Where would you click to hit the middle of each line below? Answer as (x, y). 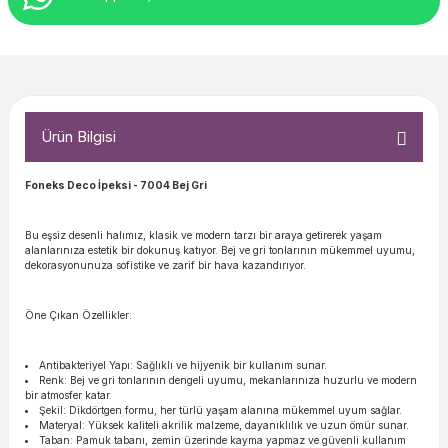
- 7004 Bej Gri (169, 185)
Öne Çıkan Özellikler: (78, 315)
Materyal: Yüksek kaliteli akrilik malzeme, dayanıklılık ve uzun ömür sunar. (224, 425)
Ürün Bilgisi (78, 136)
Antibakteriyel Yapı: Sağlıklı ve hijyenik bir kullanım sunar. (183, 365)
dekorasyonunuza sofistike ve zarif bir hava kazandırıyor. (165, 265)
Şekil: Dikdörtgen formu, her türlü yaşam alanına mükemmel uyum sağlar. (221, 410)
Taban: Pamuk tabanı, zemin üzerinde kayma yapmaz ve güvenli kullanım (223, 440)
